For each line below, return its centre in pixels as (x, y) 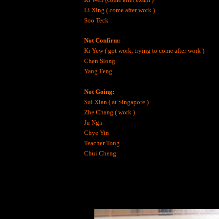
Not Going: (99, 91)
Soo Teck (96, 20)
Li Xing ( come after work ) (120, 10)
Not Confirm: (102, 40)
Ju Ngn (93, 122)
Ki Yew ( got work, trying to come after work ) (144, 50)
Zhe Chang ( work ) (109, 112)
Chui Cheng (100, 153)
